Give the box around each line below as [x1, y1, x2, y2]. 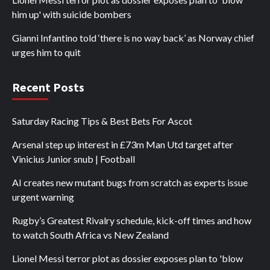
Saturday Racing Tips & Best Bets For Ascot [12, 115, 192, 127]
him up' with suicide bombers [12, 8, 131, 20]
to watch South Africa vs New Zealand [12, 229, 169, 241]
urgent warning [12, 191, 74, 203]
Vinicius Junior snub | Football [12, 153, 135, 165]
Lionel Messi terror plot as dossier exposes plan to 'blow [12, 253, 243, 265]
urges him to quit [12, 46, 81, 58]
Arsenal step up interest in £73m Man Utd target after [12, 139, 233, 151]
